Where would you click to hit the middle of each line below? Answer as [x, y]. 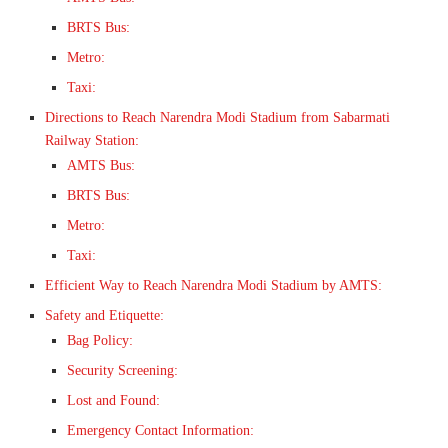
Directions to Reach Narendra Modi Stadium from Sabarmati [217, 118]
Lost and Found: [113, 401]
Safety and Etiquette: [104, 316]
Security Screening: [122, 371]
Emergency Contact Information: [160, 431]
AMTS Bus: [101, 166]
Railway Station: [92, 141]
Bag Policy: [100, 341]
